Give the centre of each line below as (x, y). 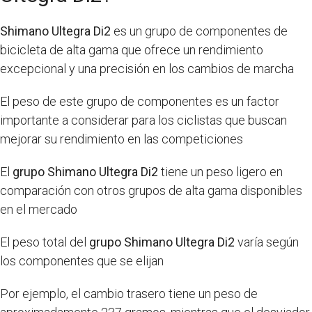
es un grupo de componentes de (199, 31)
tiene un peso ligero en (220, 172)
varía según (267, 242)
